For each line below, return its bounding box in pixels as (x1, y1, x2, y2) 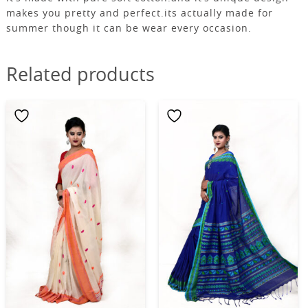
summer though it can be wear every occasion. (5, 21, 252, 34)
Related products (5, 61, 155, 87)
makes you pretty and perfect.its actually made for (5, 5, 273, 19)
